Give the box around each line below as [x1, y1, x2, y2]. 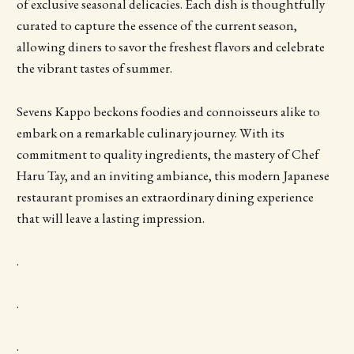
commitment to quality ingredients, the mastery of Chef [16, 145, 319, 163]
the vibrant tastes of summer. [16, 59, 172, 77]
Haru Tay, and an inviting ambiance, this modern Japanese [16, 166, 330, 184]
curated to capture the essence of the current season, [16, 17, 297, 35]
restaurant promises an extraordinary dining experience [16, 187, 314, 205]
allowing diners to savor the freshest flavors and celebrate [16, 38, 325, 56]
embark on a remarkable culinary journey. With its [16, 123, 284, 141]
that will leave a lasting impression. [16, 209, 205, 227]
